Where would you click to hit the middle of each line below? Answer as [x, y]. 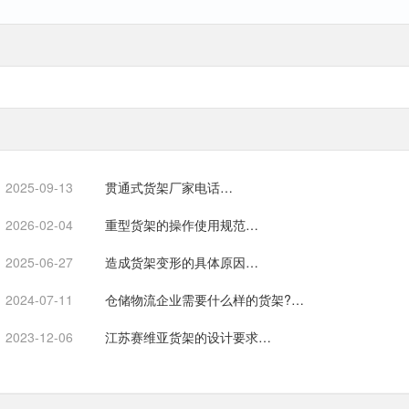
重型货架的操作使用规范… [182, 225]
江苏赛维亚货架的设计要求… [188, 337]
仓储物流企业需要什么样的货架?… [204, 300]
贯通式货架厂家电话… [169, 188]
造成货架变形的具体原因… [182, 262]
